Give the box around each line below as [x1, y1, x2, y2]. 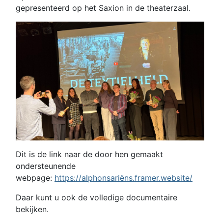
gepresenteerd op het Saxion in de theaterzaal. [16, 3, 191, 13]
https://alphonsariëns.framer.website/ [55, 172, 192, 183]
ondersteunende [16, 161, 76, 171]
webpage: [16, 172, 55, 183]
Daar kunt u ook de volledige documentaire [16, 192, 177, 202]
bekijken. [16, 204, 49, 214]
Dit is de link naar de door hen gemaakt [16, 149, 163, 159]
